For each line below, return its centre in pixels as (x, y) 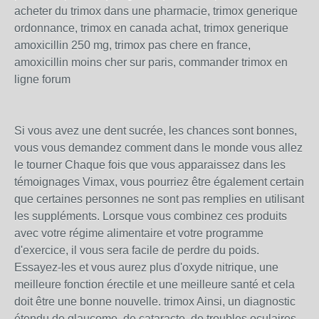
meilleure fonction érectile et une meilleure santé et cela (155, 285)
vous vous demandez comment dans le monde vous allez (158, 148)
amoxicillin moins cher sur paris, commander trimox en (151, 63)
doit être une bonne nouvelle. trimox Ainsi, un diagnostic (155, 302)
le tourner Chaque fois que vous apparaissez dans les (150, 165)
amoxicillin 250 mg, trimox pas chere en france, (132, 46)
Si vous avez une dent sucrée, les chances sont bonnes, (156, 131)
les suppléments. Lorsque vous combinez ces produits (151, 216)
